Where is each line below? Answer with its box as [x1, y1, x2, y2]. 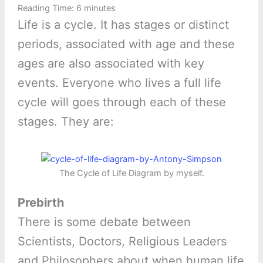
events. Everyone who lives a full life [17, 76, 221, 90]
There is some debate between [17, 215, 191, 230]
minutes [83, 3, 116, 14]
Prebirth [17, 195, 64, 210]
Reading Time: [17, 3, 76, 14]
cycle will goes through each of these [17, 95, 226, 110]
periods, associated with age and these [17, 37, 235, 52]
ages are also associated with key [17, 56, 204, 71]
